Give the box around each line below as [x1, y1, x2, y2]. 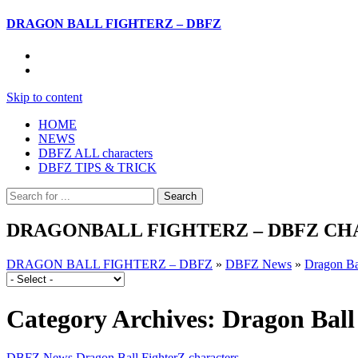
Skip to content [6, 89, 82, 104]
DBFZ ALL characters [38, 145, 153, 160]
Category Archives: [6, 304, 222, 333]
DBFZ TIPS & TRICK [38, 160, 157, 174]
